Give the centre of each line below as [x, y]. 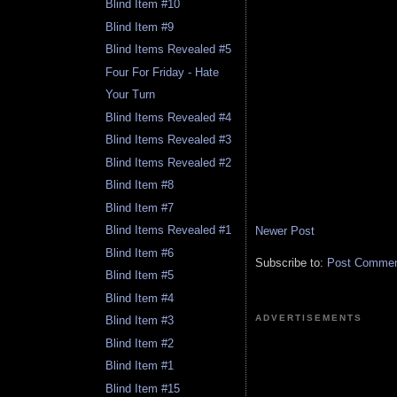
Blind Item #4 [140, 298]
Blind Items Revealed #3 [169, 140]
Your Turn [131, 95]
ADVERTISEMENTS [309, 318]
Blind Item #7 [140, 207]
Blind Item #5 [140, 276]
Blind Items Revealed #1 [169, 230]
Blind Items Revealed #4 [169, 117]
